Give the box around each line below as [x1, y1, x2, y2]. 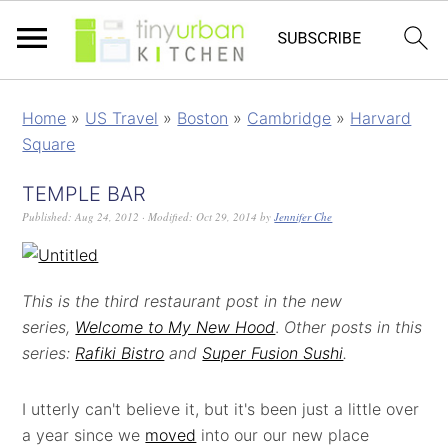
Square [22, 134, 76, 154]
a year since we [22, 425, 146, 445]
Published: [22, 209, 76, 224]
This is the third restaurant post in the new [22, 291, 343, 311]
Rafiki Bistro [75, 343, 165, 363]
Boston [177, 108, 229, 128]
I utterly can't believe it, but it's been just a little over [22, 399, 420, 419]
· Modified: [139, 209, 197, 224]
